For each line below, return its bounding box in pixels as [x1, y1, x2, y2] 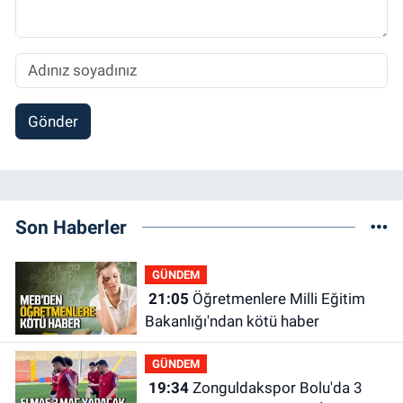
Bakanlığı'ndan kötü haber [144, 312, 319, 331]
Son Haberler [15, 216, 127, 239]
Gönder [27, 112, 78, 130]
